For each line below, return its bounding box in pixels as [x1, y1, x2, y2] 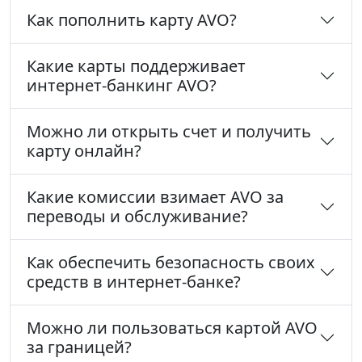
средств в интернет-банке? [27, 271, 241, 293]
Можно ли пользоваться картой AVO [27, 317, 318, 339]
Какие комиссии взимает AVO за [27, 186, 284, 208]
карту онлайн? [27, 140, 141, 162]
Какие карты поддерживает [27, 55, 246, 78]
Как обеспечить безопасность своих [27, 251, 315, 274]
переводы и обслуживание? [27, 205, 248, 228]
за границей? [27, 336, 132, 359]
